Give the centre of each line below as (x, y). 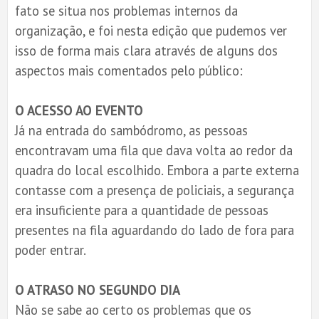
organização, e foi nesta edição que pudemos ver (151, 30)
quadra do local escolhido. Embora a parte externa (157, 170)
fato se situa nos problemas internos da (126, 10)
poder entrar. (51, 250)
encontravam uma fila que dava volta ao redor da (154, 150)
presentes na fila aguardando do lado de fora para (155, 230)
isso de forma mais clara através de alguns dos (146, 50)
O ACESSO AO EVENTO (79, 110)
